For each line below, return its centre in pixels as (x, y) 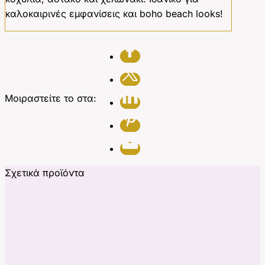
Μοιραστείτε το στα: (51, 98)
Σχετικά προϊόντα (45, 173)
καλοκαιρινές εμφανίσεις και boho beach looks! (114, 14)
